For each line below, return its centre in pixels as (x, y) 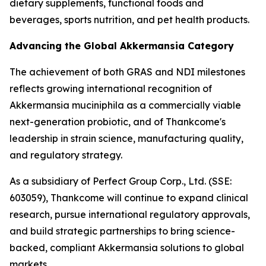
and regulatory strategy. (66, 155)
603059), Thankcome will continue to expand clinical (129, 198)
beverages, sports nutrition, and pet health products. (129, 20)
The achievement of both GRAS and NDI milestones (127, 72)
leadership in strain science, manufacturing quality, (126, 138)
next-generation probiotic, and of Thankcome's (118, 122)
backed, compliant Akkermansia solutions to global (127, 248)
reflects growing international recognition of (111, 88)
